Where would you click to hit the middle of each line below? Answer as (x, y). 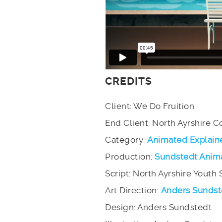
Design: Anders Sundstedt (158, 207)
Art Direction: (133, 191)
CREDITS (129, 82)
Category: (126, 140)
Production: (130, 157)
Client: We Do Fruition (150, 106)
